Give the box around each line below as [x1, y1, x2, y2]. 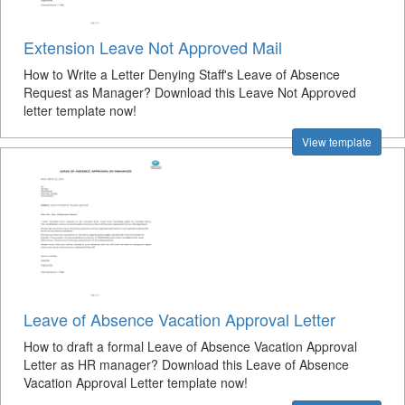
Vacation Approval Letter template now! [24, 373, 248, 391]
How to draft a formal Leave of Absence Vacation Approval [24, 337, 357, 355]
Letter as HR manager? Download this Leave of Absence [24, 355, 349, 373]
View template [302, 134, 372, 149]
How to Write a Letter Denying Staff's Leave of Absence [24, 65, 340, 83]
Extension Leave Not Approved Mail [24, 35, 282, 59]
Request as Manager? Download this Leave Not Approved [24, 83, 356, 101]
